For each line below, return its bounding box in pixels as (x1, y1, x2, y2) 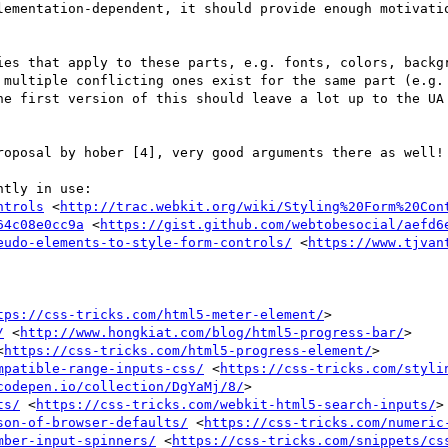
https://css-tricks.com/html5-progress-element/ (4, 342, 372, 358)
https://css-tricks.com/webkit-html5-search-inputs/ (36, 396, 436, 412)
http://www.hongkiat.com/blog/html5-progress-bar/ (20, 324, 404, 340)
